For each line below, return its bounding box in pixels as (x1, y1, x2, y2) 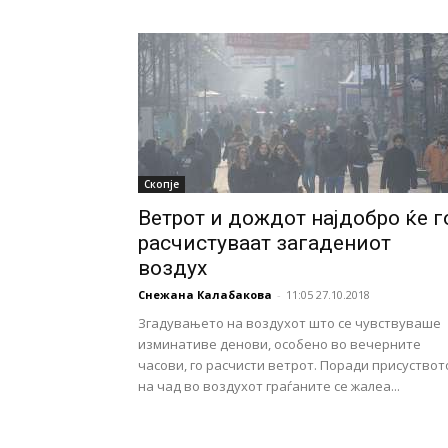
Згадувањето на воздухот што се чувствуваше (138, 314, 441, 332)
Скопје (144, 177, 179, 191)
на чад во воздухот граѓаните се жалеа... (138, 377, 400, 395)
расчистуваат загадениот (138, 231, 391, 255)
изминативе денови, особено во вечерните (138, 335, 421, 353)
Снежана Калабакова (138, 287, 272, 302)
